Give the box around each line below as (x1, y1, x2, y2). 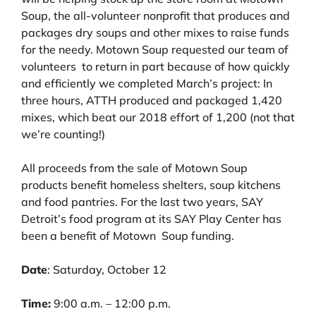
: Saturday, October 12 (47, 262, 166, 276)
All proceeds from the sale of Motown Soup (21, 160, 248, 175)
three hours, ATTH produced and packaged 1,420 (21, 92, 282, 107)
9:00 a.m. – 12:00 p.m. (51, 296, 171, 310)
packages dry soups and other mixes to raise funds (21, 25, 289, 39)
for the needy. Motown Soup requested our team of (21, 42, 288, 56)
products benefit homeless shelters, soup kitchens (21, 177, 281, 192)
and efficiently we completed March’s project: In (21, 75, 272, 90)
